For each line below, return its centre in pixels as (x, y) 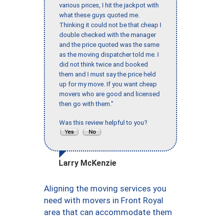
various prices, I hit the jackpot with (109, 5)
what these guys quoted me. (99, 15)
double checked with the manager (108, 35)
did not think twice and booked (104, 65)
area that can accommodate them (108, 212)
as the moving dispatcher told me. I (109, 55)
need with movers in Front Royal (104, 201)
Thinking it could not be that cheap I (110, 25)
